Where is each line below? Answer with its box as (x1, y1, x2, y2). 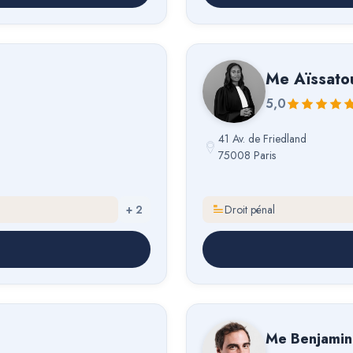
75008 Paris (218, 147, 276, 164)
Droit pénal (225, 201, 275, 217)
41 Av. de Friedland (218, 131, 307, 147)
